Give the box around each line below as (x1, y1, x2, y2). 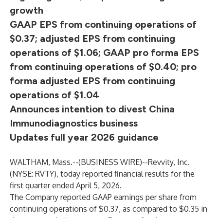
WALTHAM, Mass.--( (10, 157, 81, 167)
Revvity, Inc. (148, 157, 190, 167)
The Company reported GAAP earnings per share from (10, 192, 197, 202)
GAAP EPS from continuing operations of (10, 18, 197, 30)
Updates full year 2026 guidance (10, 131, 159, 143)
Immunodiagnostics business (10, 117, 138, 129)
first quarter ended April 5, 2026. (10, 181, 122, 190)
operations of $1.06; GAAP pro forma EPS (10, 47, 199, 58)
